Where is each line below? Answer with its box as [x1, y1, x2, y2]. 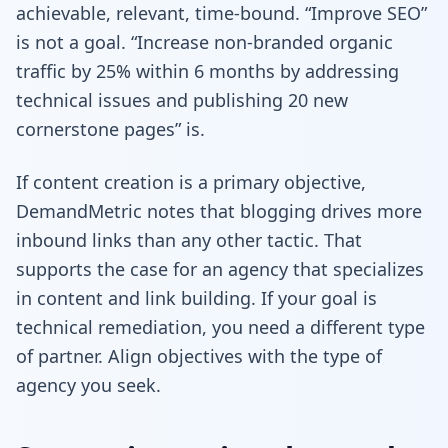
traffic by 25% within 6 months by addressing [16, 58, 399, 83]
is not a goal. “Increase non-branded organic [16, 29, 393, 54]
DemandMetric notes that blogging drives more [16, 198, 422, 223]
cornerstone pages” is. [16, 116, 205, 141]
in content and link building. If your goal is [16, 285, 377, 310]
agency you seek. [16, 372, 161, 397]
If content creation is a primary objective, [16, 169, 366, 194]
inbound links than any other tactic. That [16, 227, 362, 252]
